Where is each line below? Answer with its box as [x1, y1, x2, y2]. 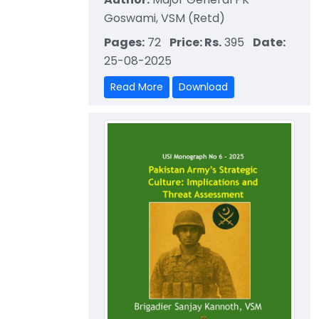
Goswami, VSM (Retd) [104, 10, 225, 27]
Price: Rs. [169, 34, 221, 51]
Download [179, 80, 228, 95]
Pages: [104, 34, 145, 51]
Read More [110, 80, 163, 95]
